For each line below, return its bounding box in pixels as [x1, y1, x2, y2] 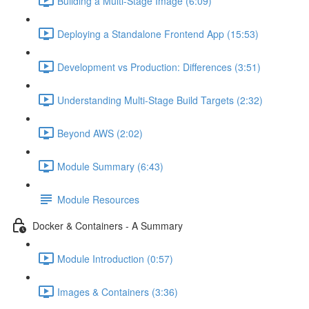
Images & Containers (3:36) [57, 284, 178, 299]
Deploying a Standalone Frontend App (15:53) [57, 26, 259, 41]
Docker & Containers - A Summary [32, 218, 183, 232]
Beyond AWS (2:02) [57, 126, 143, 140]
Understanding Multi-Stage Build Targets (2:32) [57, 92, 263, 107]
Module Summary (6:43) [57, 159, 163, 173]
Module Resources [57, 192, 139, 206]
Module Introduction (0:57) [57, 251, 173, 266]
